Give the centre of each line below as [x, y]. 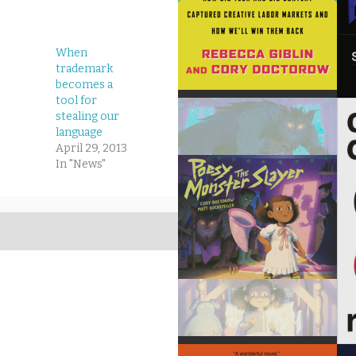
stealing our [87, 117]
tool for [76, 101]
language [79, 133]
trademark [84, 69]
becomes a [84, 85]
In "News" [81, 164]
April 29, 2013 [91, 149]
